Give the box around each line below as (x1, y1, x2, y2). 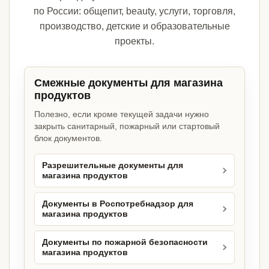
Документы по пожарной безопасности (42, 238, 208, 247)
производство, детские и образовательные (39, 21, 230, 32)
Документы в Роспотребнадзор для (42, 199, 193, 209)
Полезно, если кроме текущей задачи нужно (34, 109, 209, 119)
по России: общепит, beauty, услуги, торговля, (34, 6, 235, 17)
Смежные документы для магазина (34, 77, 223, 89)
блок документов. (34, 133, 102, 144)
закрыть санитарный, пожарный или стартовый (34, 121, 220, 131)
